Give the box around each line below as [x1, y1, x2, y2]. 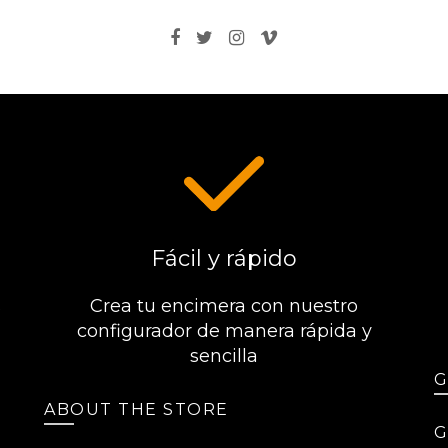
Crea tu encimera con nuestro [90, 295, 358, 317]
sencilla [190, 345, 258, 367]
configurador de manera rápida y [76, 320, 372, 342]
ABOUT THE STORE [44, 400, 229, 419]
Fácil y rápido [151, 245, 297, 272]
